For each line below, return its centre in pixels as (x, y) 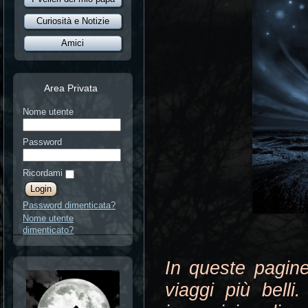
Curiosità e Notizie (73, 21)
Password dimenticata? (69, 205)
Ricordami (43, 173)
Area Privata (71, 88)
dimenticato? (48, 230)
